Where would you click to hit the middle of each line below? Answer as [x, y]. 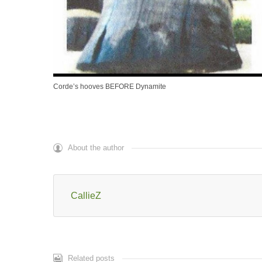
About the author [96, 147]
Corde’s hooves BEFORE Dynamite [110, 87]
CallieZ [86, 195]
